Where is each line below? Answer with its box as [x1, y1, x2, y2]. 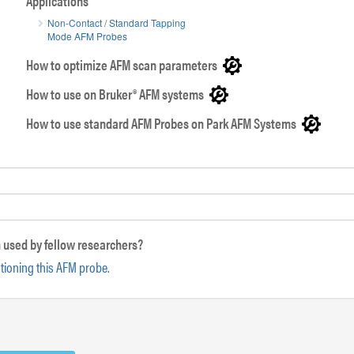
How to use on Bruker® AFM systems [26, 84, 205, 104]
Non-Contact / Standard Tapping [47, 16, 186, 29]
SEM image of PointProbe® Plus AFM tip [6, 49, 185, 64]
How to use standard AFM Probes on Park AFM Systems [26, 113, 297, 133]
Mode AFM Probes [47, 29, 128, 43]
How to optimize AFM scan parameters [26, 55, 218, 74]
